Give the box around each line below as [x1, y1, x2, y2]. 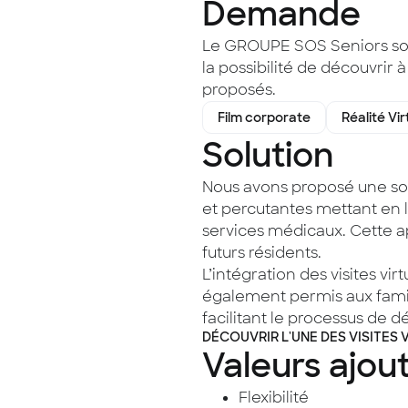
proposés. [202, 80, 276, 99]
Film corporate [218, 109, 311, 126]
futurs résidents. [202, 243, 321, 262]
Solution [202, 134, 333, 177]
